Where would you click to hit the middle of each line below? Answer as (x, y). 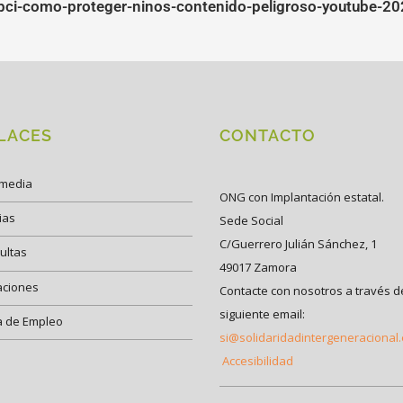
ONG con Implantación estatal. (302, 197)
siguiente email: (262, 313)
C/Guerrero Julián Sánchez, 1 (298, 243)
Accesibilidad (258, 360)
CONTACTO (268, 135)
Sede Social (251, 220)
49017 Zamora (258, 267)
